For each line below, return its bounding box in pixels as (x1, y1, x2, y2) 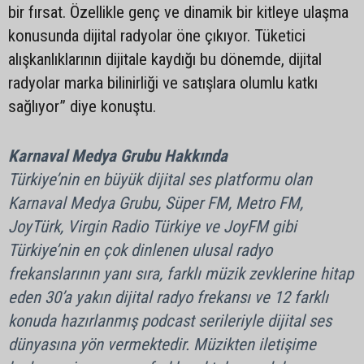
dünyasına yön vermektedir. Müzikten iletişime (8, 335, 316, 354)
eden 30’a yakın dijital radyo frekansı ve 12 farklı (8, 288, 328, 307)
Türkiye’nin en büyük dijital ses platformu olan (8, 170, 312, 189)
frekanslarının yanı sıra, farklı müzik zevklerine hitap (8, 264, 353, 284)
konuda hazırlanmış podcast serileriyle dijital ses (8, 311, 331, 331)
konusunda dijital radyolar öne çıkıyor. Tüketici (8, 26, 305, 45)
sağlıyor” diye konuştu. (8, 97, 156, 116)
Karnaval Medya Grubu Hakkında (8, 146, 227, 166)
